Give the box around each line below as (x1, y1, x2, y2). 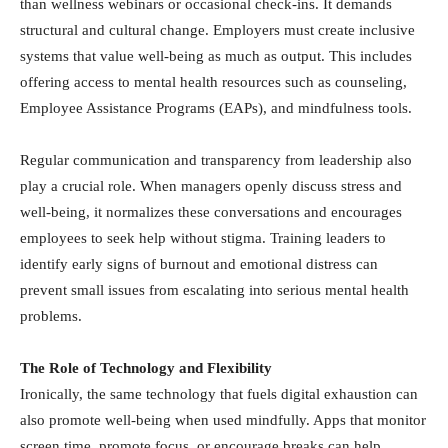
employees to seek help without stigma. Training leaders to (20, 230, 386, 246)
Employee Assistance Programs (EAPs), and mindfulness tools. (20, 100, 412, 116)
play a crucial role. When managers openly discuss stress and (20, 178, 402, 194)
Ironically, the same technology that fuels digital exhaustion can (20, 386, 418, 402)
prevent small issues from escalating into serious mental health (20, 282, 409, 298)
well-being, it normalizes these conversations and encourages (20, 204, 402, 220)
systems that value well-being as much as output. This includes (20, 48, 412, 64)
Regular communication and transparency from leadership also (20, 152, 412, 168)
